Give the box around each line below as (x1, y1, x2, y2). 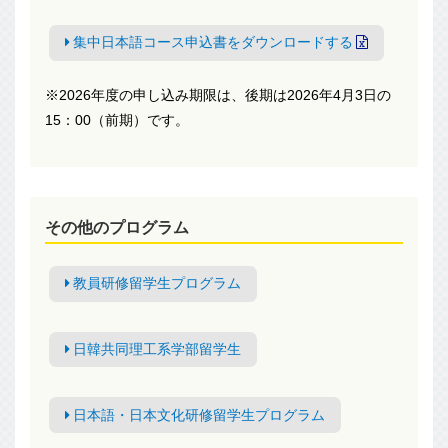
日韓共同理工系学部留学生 (72, 340, 241, 357)
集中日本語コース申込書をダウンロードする (72, 34, 353, 51)
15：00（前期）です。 (45, 111, 189, 128)
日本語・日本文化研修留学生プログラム (72, 406, 325, 423)
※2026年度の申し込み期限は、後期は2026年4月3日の (45, 86, 391, 103)
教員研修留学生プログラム (72, 275, 241, 292)
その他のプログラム (45, 218, 189, 236)
